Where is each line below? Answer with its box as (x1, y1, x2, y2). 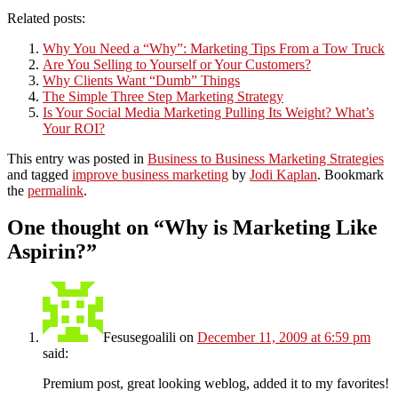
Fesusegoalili (103, 330, 176, 346)
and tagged (7, 166, 72, 182)
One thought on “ (7, 216, 164, 240)
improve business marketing (72, 166, 228, 182)
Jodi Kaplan (250, 166, 317, 182)
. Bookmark (317, 166, 384, 182)
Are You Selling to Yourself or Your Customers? (43, 56, 311, 72)
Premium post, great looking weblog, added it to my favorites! (43, 376, 389, 392)
